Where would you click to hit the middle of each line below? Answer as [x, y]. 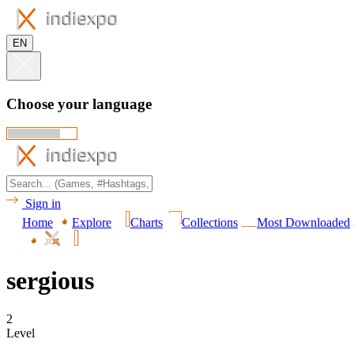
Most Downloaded [303, 223]
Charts [147, 223]
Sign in [43, 204]
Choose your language [79, 104]
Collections [210, 223]
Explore [92, 223]
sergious [50, 280]
